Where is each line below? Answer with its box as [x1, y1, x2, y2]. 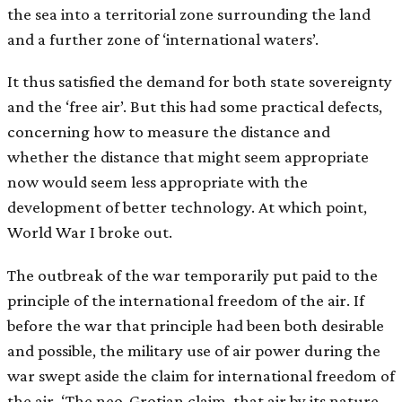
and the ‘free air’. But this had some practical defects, [7, 97, 382, 117]
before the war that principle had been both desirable [7, 315, 384, 335]
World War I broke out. [7, 223, 172, 242]
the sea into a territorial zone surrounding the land [7, 4, 371, 24]
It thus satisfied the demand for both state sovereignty [7, 72, 392, 92]
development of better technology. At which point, [7, 197, 367, 217]
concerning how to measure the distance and [7, 122, 330, 142]
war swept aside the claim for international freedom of [7, 365, 395, 385]
